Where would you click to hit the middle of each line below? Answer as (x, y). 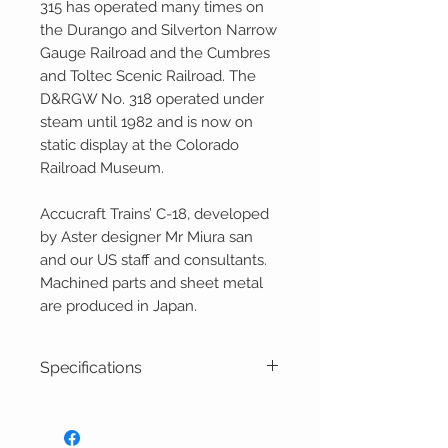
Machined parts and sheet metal (151, 283)
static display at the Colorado (139, 145)
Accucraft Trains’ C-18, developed (154, 214)
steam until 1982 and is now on (146, 122)
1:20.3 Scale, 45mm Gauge (157, 406)
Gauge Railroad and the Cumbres (155, 53)
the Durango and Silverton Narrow (158, 30)
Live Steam (101, 430)
